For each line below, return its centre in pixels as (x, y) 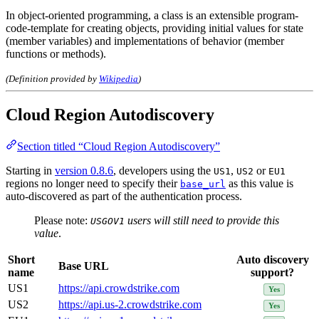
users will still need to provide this (202, 221)
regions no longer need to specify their (93, 184)
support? (272, 273)
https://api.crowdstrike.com (119, 288)
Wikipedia (119, 78)
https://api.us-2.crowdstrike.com (130, 305)
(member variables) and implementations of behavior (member (145, 41)
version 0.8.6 (84, 171)
